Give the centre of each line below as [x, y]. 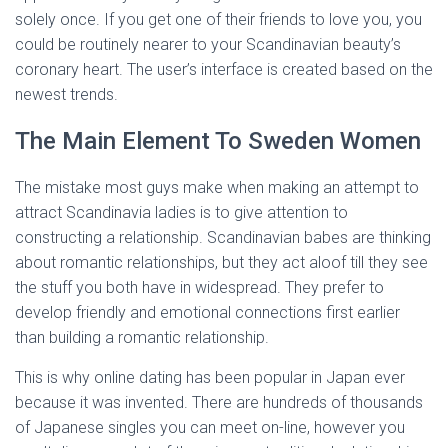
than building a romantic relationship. [142, 337]
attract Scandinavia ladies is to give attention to [181, 212]
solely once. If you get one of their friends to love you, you [218, 19]
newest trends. [66, 94]
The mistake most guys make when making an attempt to [217, 187]
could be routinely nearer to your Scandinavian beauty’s [208, 44]
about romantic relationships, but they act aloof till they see [221, 262]
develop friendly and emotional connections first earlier [207, 312]
